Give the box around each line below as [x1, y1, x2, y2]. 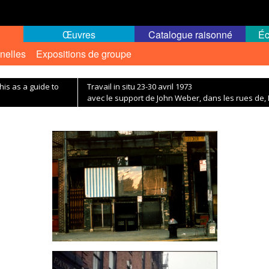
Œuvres [62, 28, 95, 41]
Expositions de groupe [36, 47, 131, 61]
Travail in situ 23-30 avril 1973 [87, 81, 192, 92]
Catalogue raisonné [148, 28, 232, 41]
